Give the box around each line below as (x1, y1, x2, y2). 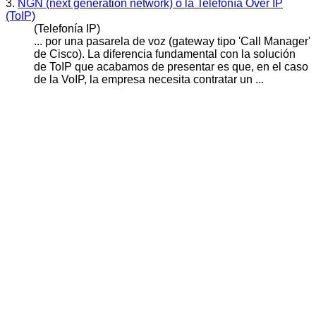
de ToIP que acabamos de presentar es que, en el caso (34, 60, 308, 73)
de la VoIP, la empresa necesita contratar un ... (34, 73, 264, 85)
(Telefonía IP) (34, 22, 100, 35)
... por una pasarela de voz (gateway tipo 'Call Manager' (34, 35, 310, 47)
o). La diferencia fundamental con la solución (72, 47, 296, 60)
